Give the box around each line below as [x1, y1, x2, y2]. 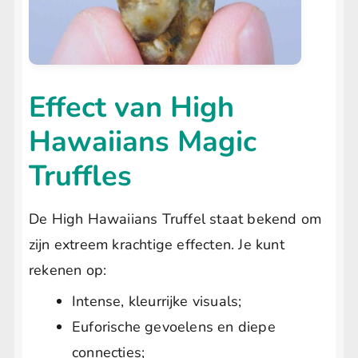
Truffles [29, 156, 132, 196]
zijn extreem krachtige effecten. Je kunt [29, 234, 284, 254]
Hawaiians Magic [29, 121, 257, 161]
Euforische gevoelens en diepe [72, 317, 276, 337]
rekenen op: [29, 260, 107, 280]
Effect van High [29, 87, 234, 127]
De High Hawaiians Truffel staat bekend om [29, 209, 322, 229]
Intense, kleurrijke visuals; [72, 292, 242, 312]
